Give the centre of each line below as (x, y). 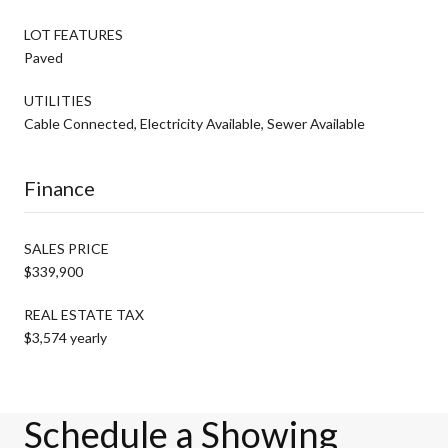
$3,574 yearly (65, 337)
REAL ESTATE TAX (84, 314)
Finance (59, 187)
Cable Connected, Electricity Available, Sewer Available (194, 123)
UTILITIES (58, 100)
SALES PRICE (66, 248)
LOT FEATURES (73, 34)
